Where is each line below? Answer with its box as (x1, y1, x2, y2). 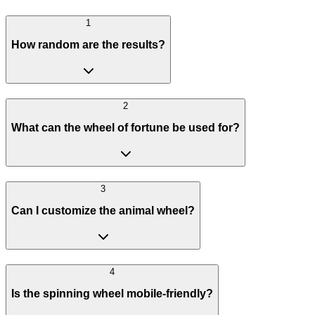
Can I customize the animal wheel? (11, 205, 195, 217)
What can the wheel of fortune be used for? (11, 122, 240, 134)
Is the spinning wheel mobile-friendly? (11, 288, 213, 300)
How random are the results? (11, 39, 165, 51)
